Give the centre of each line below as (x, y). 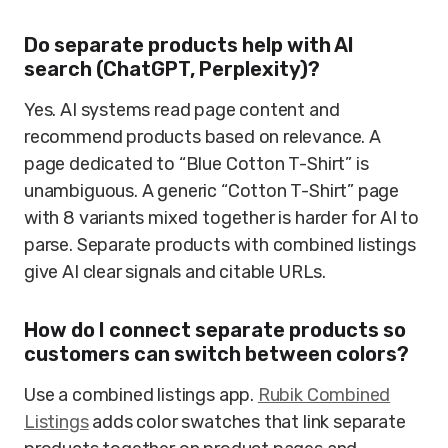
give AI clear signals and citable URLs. (175, 272)
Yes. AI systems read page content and (182, 110)
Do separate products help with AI (189, 45)
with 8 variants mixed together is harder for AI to (222, 218)
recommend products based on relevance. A (202, 137)
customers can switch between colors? (216, 354)
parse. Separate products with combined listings (220, 245)
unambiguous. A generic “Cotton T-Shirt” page (212, 191)
